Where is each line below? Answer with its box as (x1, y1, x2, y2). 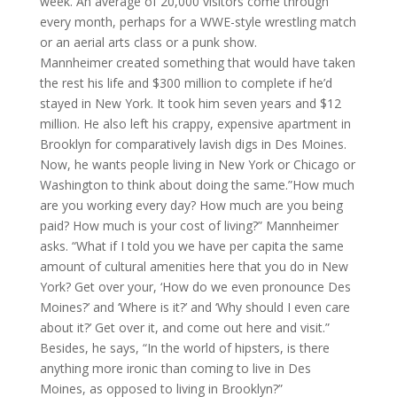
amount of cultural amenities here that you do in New (39, 258, 348, 275)
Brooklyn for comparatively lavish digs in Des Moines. (39, 136, 346, 152)
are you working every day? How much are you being (39, 197, 343, 214)
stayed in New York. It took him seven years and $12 (39, 95, 341, 112)
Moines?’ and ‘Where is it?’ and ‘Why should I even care (39, 299, 350, 315)
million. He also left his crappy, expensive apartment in (39, 115, 351, 132)
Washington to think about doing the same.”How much (39, 176, 354, 193)
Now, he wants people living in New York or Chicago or (39, 156, 355, 173)
